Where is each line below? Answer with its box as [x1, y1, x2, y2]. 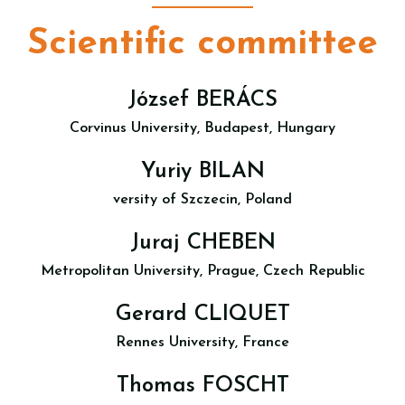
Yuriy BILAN [140, 161, 265, 183]
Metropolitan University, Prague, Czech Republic [40, 264, 365, 278]
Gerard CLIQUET [115, 304, 290, 325]
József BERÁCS [127, 89, 278, 111]
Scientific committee [27, 26, 378, 62]
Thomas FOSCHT [116, 375, 289, 397]
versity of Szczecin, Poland [113, 193, 292, 207]
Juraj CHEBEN [129, 232, 276, 254]
